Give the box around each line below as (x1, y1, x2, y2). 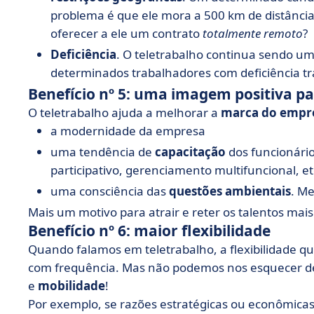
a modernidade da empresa (50, 123, 205, 139)
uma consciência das (50, 183, 169, 199)
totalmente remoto (203, 25, 303, 41)
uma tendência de (50, 144, 155, 160)
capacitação (155, 144, 226, 160)
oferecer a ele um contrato (50, 25, 203, 41)
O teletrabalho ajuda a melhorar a (28, 104, 221, 121)
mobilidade (38, 278, 105, 294)
